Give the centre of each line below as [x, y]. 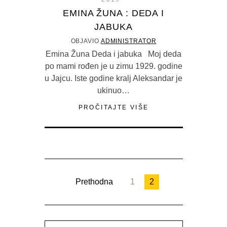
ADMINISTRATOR [128, 41]
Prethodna [94, 182]
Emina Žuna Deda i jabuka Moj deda [113, 54]
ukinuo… [113, 91]
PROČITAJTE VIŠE [113, 108]
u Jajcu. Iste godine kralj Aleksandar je [113, 79]
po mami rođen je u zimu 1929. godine [113, 66]
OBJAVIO [86, 41]
